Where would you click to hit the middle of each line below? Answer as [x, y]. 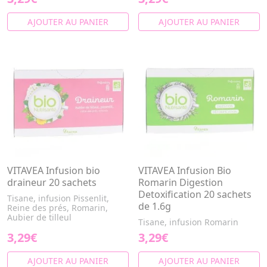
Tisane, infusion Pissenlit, [58, 198]
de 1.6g [155, 206]
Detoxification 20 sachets [195, 194]
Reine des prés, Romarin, [58, 208]
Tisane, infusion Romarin [188, 222]
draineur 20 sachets [52, 182]
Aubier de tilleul [39, 217]
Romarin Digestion [181, 182]
